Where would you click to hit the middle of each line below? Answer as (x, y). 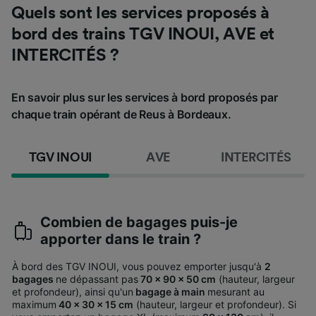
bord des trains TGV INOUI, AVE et (143, 35)
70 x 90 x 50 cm (177, 279)
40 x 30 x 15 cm (95, 305)
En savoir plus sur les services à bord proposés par (145, 98)
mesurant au (236, 292)
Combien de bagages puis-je (139, 223)
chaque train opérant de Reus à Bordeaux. (121, 115)
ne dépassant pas (97, 279)
